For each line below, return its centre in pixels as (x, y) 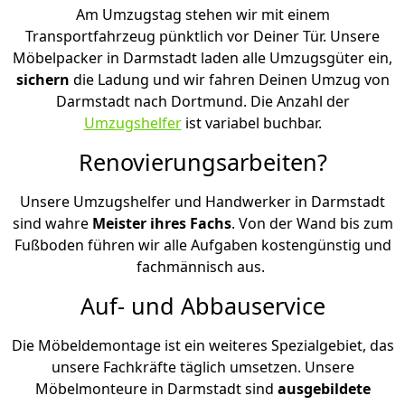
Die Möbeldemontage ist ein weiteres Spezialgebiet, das (202, 345)
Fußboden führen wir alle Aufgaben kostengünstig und (202, 245)
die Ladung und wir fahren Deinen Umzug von (231, 79)
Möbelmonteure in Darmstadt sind (156, 388)
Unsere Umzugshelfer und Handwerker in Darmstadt (202, 201)
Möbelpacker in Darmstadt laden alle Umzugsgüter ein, (202, 57)
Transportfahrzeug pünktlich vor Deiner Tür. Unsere (202, 36)
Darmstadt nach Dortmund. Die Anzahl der (202, 101)
